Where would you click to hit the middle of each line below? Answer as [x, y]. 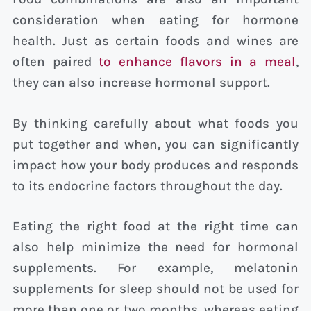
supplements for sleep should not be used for [155, 289]
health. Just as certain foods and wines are [155, 41]
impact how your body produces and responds [155, 165]
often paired [56, 62]
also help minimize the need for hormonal [155, 247]
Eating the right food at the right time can [155, 227]
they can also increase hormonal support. [141, 83]
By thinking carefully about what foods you [155, 123]
